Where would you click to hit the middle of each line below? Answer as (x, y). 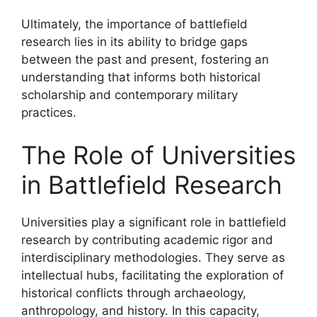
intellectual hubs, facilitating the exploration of (152, 275)
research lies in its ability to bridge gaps (134, 42)
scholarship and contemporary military (129, 95)
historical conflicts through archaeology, (134, 293)
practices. (49, 113)
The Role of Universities (158, 155)
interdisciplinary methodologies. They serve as (153, 257)
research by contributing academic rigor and (147, 240)
